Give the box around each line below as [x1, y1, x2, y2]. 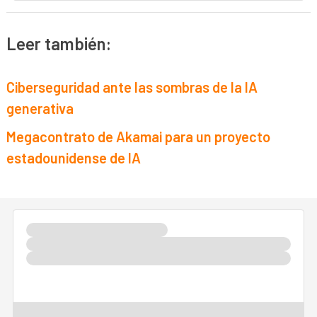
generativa [6, 100, 74, 117]
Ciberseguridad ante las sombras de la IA [6, 79, 258, 96]
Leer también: [6, 33, 112, 54]
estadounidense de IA [6, 149, 142, 167]
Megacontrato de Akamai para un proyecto [6, 128, 271, 146]
